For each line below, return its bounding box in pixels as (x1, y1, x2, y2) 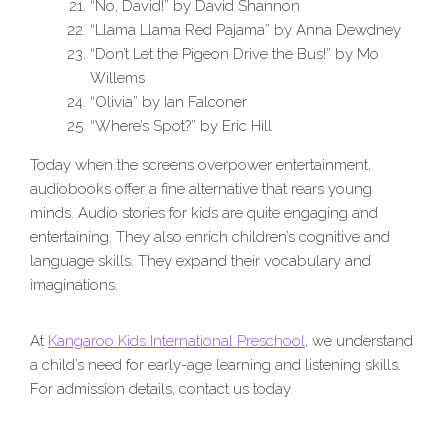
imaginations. (30, 276, 118, 295)
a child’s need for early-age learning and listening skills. (30, 356, 401, 375)
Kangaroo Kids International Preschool (48, 332, 305, 351)
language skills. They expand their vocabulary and (30, 252, 371, 271)
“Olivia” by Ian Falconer (90, 93, 247, 112)
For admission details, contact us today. (30, 380, 293, 399)
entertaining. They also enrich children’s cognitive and (30, 228, 390, 247)
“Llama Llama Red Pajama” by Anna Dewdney (90, 21, 401, 40)
